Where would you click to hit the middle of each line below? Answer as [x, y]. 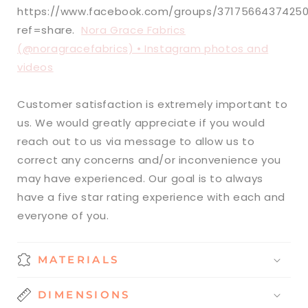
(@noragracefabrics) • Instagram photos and [143, 49]
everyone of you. [63, 216]
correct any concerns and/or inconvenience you [150, 160]
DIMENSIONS [84, 295]
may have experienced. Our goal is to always [140, 179]
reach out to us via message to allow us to [136, 142]
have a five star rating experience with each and [151, 197]
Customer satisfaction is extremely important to [153, 104]
